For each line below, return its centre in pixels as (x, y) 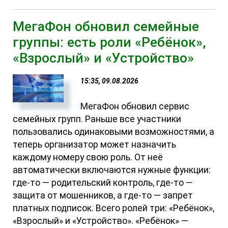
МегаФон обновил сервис (135, 106)
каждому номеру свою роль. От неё (88, 157)
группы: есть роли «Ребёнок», (109, 42)
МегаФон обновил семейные (106, 26)
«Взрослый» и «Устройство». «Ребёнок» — (101, 221)
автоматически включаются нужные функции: (112, 170)
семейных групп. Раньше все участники (97, 119)
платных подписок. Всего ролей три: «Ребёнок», (114, 208)
